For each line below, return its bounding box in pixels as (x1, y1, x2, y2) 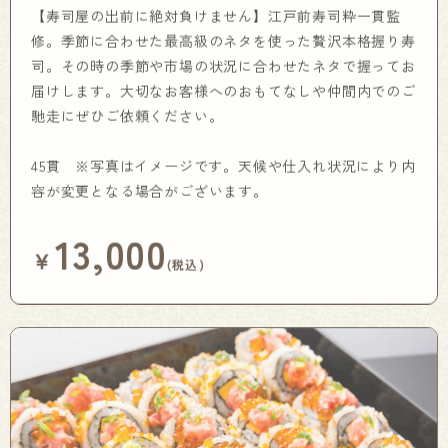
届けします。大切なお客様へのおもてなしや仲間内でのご (31, 77, 416, 98)
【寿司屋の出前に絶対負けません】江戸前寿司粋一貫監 (31, 2, 401, 23)
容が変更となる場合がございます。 (31, 177, 268, 198)
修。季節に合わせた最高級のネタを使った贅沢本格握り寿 (31, 27, 416, 48)
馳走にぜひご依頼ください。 (31, 102, 224, 123)
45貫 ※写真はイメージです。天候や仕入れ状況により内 (31, 152, 416, 173)
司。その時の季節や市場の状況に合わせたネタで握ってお (31, 52, 416, 73)
